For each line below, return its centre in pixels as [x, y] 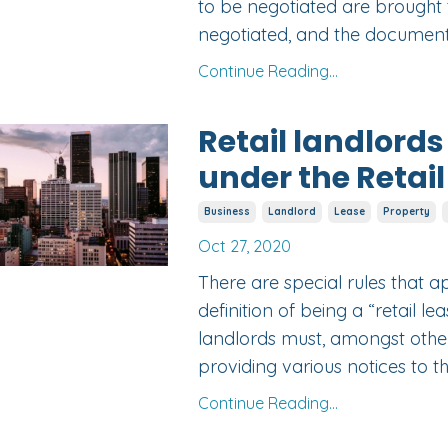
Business [226, 212]
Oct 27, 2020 [244, 246]
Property [406, 212]
